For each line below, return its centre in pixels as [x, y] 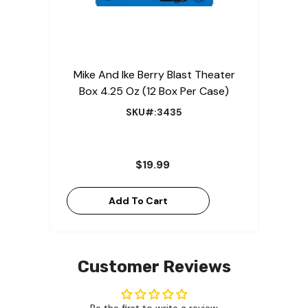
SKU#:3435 [154, 112]
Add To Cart [138, 201]
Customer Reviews [154, 267]
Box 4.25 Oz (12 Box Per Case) [154, 91]
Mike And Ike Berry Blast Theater [154, 75]
